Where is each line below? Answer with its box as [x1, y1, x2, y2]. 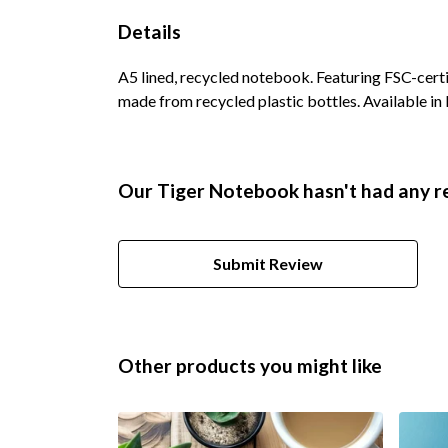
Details [118, 19, 181, 43]
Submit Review [213, 253, 323, 273]
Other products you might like [118, 353, 382, 377]
